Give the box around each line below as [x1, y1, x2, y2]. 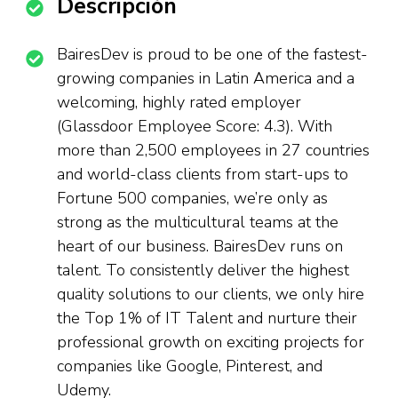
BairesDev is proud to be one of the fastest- [57, 44, 368, 65]
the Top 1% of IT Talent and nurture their [57, 307, 357, 329]
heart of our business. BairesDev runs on [57, 235, 343, 257]
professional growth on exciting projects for [57, 331, 364, 353]
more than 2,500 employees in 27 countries [57, 139, 370, 161]
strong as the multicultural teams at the [57, 211, 338, 233]
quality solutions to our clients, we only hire [57, 283, 364, 305]
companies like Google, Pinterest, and [57, 355, 322, 377]
